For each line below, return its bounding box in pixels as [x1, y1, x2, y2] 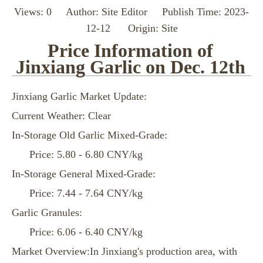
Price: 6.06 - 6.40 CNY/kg [29, 226, 143, 238]
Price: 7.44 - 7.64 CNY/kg [29, 187, 143, 199]
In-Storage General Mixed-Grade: [12, 168, 156, 180]
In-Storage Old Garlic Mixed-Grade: [12, 129, 167, 141]
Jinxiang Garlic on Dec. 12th [15, 56, 245, 77]
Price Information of [48, 40, 213, 61]
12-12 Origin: [85, 22, 161, 34]
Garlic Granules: [12, 207, 82, 218]
